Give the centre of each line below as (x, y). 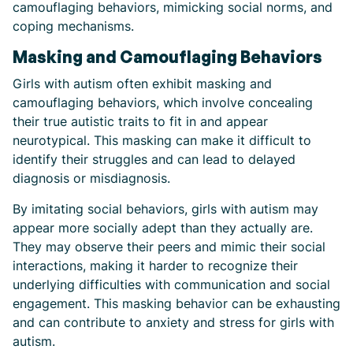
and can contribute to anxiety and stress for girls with (173, 322)
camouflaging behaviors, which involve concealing (163, 102)
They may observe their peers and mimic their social (169, 247)
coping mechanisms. (73, 26)
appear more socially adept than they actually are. (163, 228)
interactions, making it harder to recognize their (155, 266)
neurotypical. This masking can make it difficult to (162, 140)
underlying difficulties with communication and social (171, 284)
